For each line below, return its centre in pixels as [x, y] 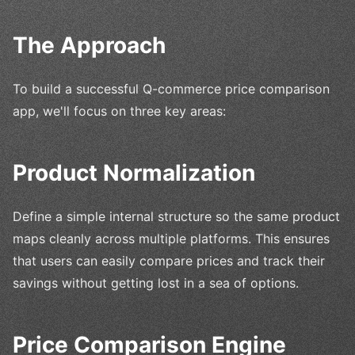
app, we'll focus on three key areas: [119, 111]
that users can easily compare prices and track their [169, 260]
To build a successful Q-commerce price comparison [171, 88]
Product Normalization [134, 172]
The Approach [89, 45]
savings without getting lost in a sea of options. [156, 282]
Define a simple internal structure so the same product [176, 216]
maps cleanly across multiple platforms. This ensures [171, 238]
